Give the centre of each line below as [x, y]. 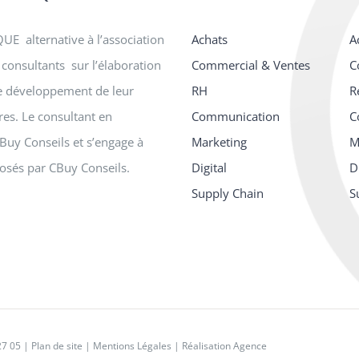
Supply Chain [227, 193]
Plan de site [57, 345]
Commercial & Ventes [250, 65]
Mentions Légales [132, 345]
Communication [235, 116]
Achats [209, 39]
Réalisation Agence [224, 345]
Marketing [219, 142]
